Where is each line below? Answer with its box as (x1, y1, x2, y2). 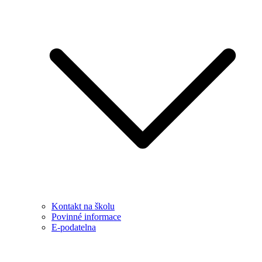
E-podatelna (51, 222, 96, 232)
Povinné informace (51, 212, 121, 222)
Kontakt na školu (51, 201, 115, 211)
